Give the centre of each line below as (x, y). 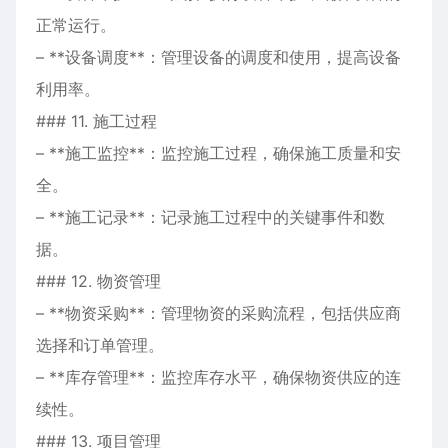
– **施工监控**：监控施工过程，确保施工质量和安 (218, 153)
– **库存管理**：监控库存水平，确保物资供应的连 (218, 377)
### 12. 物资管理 (98, 281)
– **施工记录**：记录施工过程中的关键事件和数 (210, 217)
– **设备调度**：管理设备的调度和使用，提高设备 (218, 57)
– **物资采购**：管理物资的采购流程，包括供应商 (218, 313)
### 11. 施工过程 (96, 121)
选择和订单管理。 (100, 345)
